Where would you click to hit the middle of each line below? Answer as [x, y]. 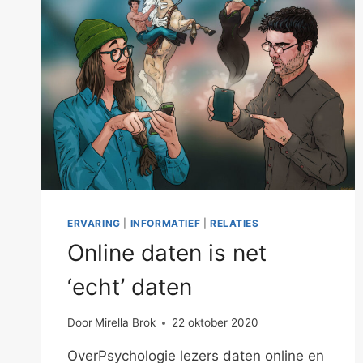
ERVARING [94, 223]
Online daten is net [167, 252]
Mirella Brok [126, 323]
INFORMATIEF [165, 223]
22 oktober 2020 [216, 323]
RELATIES [234, 223]
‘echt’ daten [130, 286]
